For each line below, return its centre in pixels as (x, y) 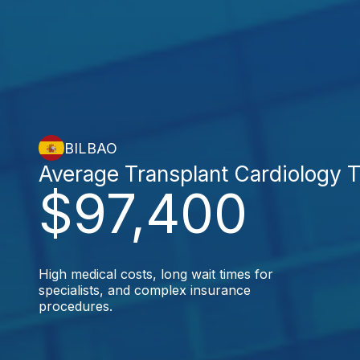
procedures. (76, 306)
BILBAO (91, 148)
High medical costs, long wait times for (156, 274)
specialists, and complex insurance (145, 290)
